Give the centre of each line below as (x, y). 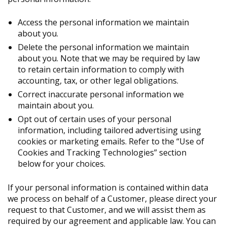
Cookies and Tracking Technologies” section (102, 153)
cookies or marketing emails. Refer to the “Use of (111, 142)
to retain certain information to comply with (101, 70)
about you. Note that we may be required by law (109, 59)
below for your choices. (62, 164)
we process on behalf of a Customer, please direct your (112, 199)
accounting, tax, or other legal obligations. (98, 81)
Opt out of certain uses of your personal (94, 119)
